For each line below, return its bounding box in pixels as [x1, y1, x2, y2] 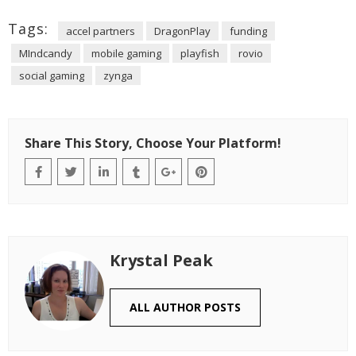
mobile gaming [91, 46, 161, 60]
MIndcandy [19, 46, 72, 60]
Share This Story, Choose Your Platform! [25, 134, 281, 152]
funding [230, 24, 267, 38]
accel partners [66, 24, 135, 38]
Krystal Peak [110, 250, 213, 271]
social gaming [19, 68, 84, 83]
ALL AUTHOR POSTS [130, 300, 241, 315]
